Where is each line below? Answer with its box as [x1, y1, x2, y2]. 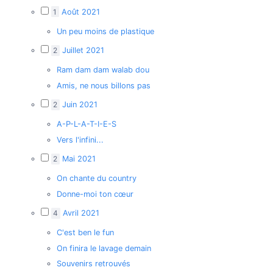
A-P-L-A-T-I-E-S [56, 119, 116, 129]
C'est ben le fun [56, 228, 114, 238]
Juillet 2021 [62, 46, 104, 55]
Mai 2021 [62, 154, 96, 164]
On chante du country [56, 174, 136, 183]
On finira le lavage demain [56, 243, 151, 253]
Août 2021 [61, 7, 100, 16]
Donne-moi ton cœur [56, 189, 133, 199]
